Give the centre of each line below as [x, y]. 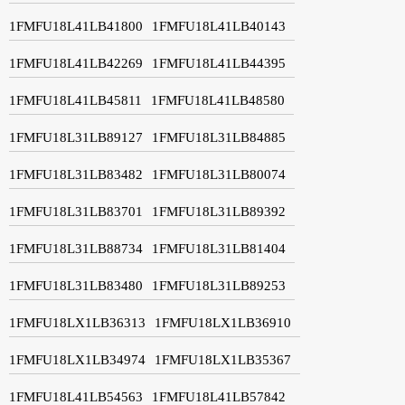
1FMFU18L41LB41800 [76, 26]
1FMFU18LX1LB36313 [77, 322]
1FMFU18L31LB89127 [76, 137]
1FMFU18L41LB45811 [75, 100]
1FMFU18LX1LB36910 [223, 322]
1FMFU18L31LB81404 [219, 248]
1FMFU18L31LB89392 [219, 211]
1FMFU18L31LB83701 [76, 211]
